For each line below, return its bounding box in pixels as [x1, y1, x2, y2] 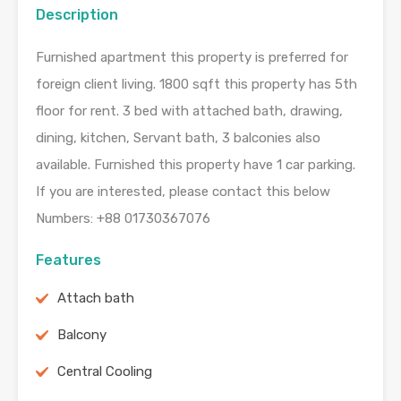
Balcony [57, 327, 107, 344]
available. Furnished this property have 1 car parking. [36, 157, 355, 174]
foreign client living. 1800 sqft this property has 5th [36, 76, 357, 93]
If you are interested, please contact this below [36, 183, 330, 200]
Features [36, 252, 101, 269]
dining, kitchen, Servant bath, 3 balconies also [36, 130, 320, 147]
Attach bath [57, 290, 134, 307]
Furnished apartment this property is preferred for [36, 49, 348, 66]
